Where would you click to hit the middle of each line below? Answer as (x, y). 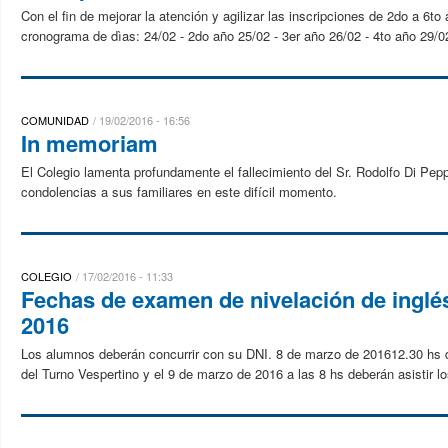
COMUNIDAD (55, 120)
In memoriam (89, 143)
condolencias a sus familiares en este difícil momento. (179, 191)
